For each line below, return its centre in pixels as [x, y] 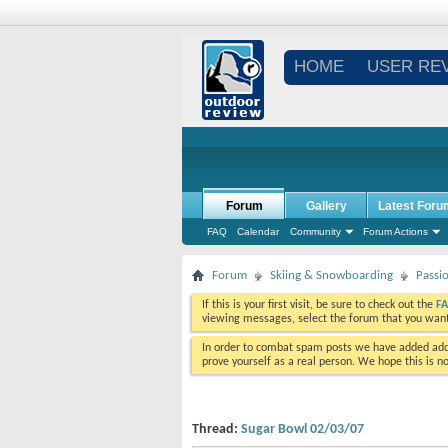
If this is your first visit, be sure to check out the [319, 305]
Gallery [326, 206]
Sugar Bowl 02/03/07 [302, 429]
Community [315, 231]
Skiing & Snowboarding [331, 275]
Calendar [258, 231]
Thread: [216, 429]
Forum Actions [395, 231]
